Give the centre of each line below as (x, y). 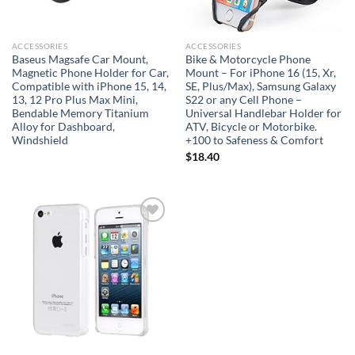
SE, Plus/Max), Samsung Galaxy (260, 87)
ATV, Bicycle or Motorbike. (251, 127)
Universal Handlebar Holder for (263, 114)
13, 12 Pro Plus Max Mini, (74, 100)
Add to (147, 233)
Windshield (40, 141)
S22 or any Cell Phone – (243, 100)
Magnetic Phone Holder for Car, (90, 73)
